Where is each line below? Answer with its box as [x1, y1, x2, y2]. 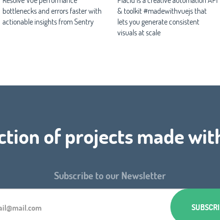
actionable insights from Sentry [2, 16, 94, 27]
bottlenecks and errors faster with [2, 5, 102, 16]
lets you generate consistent [117, 16, 199, 27]
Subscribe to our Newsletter [54, 169, 166, 182]
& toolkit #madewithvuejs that [117, 5, 207, 16]
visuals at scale [117, 27, 161, 37]
